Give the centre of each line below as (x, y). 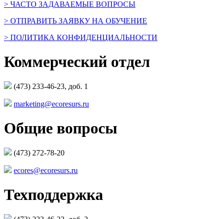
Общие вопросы (61, 128)
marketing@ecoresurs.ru (51, 104)
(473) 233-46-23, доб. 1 (50, 87)
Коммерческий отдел (77, 61)
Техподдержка (54, 194)
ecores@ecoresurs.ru (46, 171)
